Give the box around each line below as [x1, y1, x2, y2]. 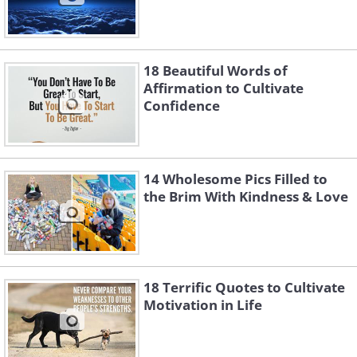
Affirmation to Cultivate [143, 79, 304, 97]
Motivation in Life [143, 296, 262, 314]
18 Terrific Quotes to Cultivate [143, 278, 345, 296]
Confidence [143, 96, 220, 115]
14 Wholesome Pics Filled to [143, 170, 328, 188]
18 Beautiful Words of [143, 61, 288, 80]
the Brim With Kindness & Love [143, 187, 348, 206]
